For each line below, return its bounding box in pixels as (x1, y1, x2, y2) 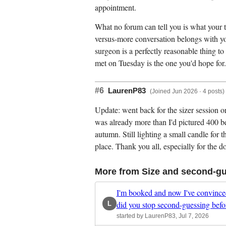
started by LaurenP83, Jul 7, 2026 (116, 212, 209, 220)
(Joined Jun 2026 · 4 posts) (150, 88, 224, 95)
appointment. (95, 2, 136, 13)
